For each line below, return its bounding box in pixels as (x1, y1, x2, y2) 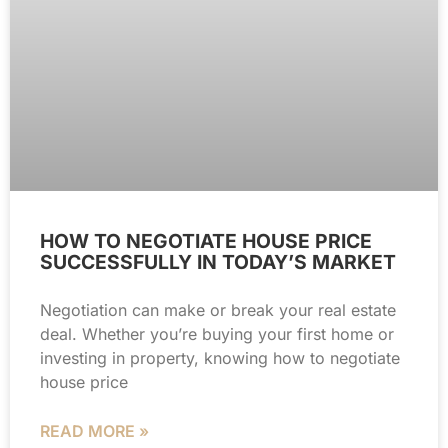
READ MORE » (40, 420, 149, 441)
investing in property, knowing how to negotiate (40, 347, 400, 368)
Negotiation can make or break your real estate (40, 299, 396, 320)
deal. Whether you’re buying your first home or (40, 323, 394, 344)
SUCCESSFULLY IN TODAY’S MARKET (40, 249, 396, 274)
